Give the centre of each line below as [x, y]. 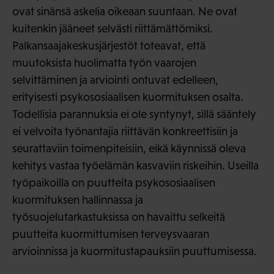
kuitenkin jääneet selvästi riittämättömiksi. [113, 29]
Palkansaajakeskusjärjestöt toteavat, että [109, 46]
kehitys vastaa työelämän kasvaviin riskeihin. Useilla [135, 166]
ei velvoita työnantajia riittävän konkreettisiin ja [125, 131]
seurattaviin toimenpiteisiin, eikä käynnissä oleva [129, 149]
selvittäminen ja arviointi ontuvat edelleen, [115, 80]
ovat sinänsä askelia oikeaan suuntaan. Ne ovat [125, 12]
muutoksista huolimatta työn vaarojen [104, 63]
